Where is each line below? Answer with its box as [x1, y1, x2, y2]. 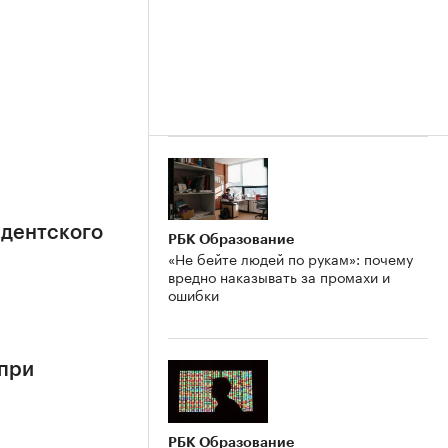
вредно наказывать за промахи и [168, 265, 390, 288]
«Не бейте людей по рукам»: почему [168, 247, 413, 270]
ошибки [168, 283, 219, 306]
